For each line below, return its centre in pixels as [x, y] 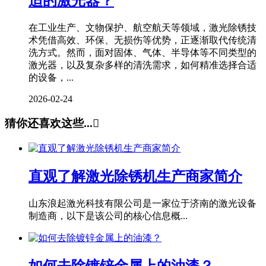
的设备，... [51, 77]
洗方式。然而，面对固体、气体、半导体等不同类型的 [142, 52]
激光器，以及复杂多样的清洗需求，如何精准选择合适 [142, 65]
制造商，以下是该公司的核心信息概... [108, 216]
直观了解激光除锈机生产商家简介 [135, 177]
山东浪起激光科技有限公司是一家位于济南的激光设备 [142, 203]
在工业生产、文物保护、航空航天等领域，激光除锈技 [142, 27]
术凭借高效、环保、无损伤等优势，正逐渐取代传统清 [142, 40]
